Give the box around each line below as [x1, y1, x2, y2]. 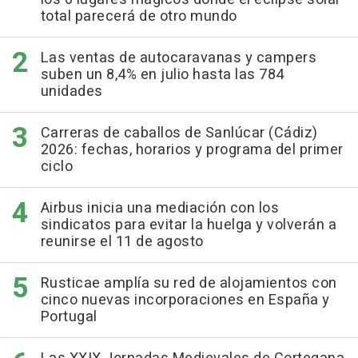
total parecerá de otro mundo [40, 5, 237, 27]
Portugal [40, 305, 97, 328]
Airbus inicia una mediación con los [40, 197, 279, 219]
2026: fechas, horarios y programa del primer [40, 138, 344, 161]
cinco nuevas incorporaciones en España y [40, 288, 330, 311]
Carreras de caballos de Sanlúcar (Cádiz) [40, 121, 318, 144]
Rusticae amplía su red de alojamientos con [40, 272, 337, 294]
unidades [40, 80, 103, 102]
